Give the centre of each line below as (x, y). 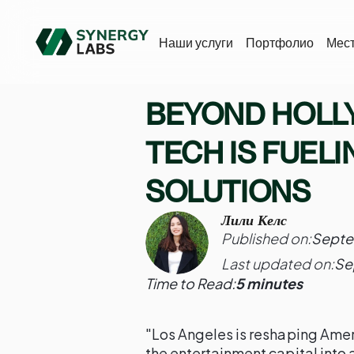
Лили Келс (254, 220)
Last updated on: (278, 263)
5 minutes (269, 283)
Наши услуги (196, 42)
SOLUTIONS (228, 192)
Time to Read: (190, 283)
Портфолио (280, 42)
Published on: (266, 238)
